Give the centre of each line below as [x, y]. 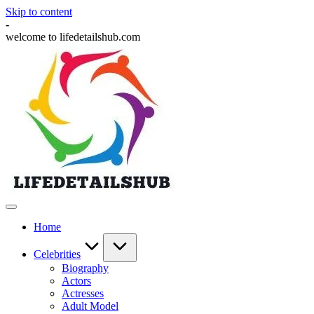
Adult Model [90, 306]
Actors [76, 281]
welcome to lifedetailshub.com [73, 37]
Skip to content [39, 12]
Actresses [83, 293]
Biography [85, 268]
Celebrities [57, 254]
